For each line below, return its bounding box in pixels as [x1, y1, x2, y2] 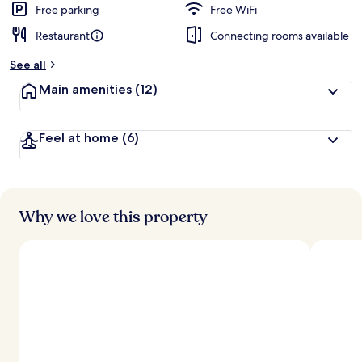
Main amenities [39, 82, 132, 97]
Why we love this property [19, 206, 208, 228]
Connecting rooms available [210, 28, 349, 43]
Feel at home [39, 130, 119, 145]
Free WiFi [210, 2, 257, 17]
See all [10, 57, 46, 72]
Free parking [36, 2, 99, 17]
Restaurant [36, 28, 90, 43]
